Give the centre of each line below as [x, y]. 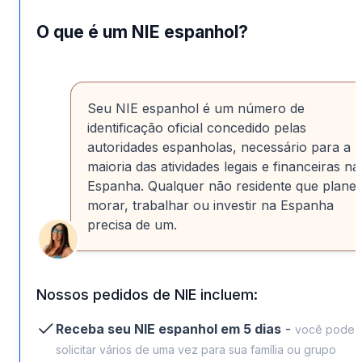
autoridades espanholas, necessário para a [219, 147]
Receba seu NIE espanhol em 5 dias [168, 329]
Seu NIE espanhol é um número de [196, 109]
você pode [325, 330]
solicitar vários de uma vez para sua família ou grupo [196, 350]
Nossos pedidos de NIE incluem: [147, 295]
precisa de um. [132, 225]
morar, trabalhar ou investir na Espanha [210, 206]
